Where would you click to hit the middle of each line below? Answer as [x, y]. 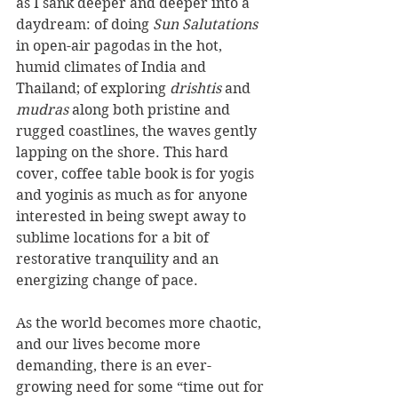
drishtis [197, 88]
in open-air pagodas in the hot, [121, 45]
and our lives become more [110, 344]
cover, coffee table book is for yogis [137, 173]
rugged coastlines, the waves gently [138, 131]
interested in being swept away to [133, 216]
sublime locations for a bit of [114, 237]
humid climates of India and [113, 67]
